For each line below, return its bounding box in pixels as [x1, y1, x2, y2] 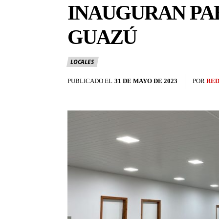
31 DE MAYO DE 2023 [114, 77, 177, 85]
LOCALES [70, 58, 94, 66]
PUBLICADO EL [67, 77, 112, 85]
